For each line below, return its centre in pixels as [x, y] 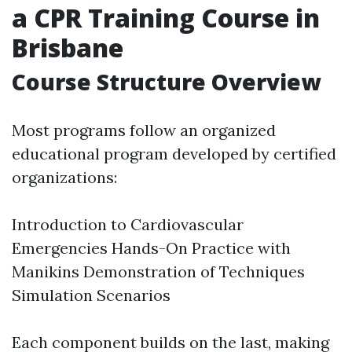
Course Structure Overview [166, 82]
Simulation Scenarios [91, 295]
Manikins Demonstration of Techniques [158, 271]
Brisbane [68, 48]
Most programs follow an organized [144, 130]
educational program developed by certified [174, 154]
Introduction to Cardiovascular [128, 224]
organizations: [64, 177]
